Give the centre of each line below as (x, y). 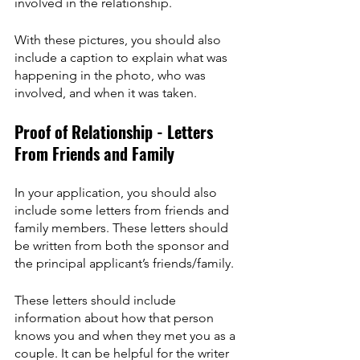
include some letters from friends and (123, 210)
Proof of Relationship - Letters (116, 131)
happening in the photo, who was (112, 75)
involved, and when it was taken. (106, 92)
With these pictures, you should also (119, 39)
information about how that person (116, 317)
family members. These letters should (123, 227)
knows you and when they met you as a (127, 335)
